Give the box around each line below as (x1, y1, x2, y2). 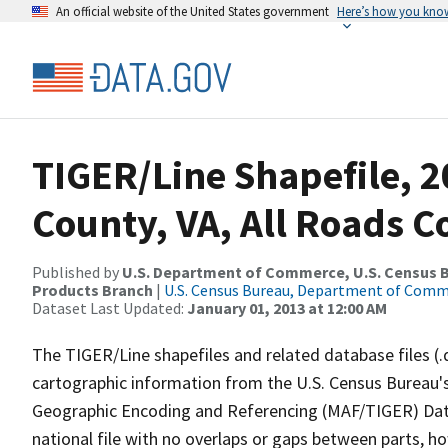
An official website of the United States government (56, 3, 329, 19)
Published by (32, 262, 122, 282)
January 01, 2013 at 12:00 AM (187, 298, 387, 318)
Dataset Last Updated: (32, 298, 187, 318)
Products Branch (32, 280, 153, 300)
